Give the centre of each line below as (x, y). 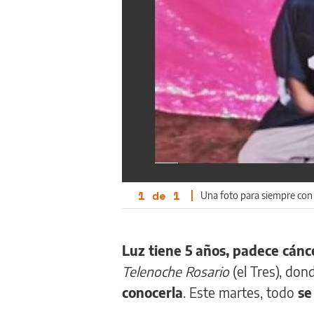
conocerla (152, 292)
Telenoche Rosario (177, 271)
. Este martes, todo (240, 292)
